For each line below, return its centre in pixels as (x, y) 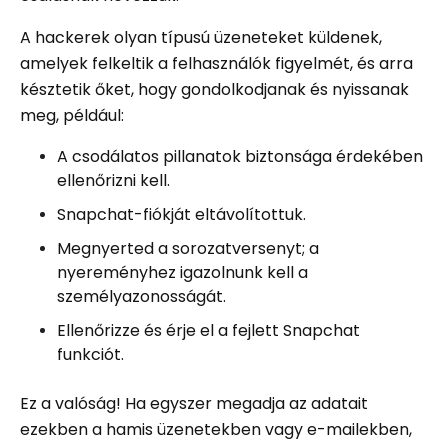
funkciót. (90, 354)
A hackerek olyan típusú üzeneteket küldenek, (201, 37)
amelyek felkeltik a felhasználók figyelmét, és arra (216, 63)
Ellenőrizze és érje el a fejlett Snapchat (208, 330)
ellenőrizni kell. (113, 180)
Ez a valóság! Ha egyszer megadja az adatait (194, 403)
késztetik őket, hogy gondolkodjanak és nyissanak (214, 89)
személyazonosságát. (141, 296)
